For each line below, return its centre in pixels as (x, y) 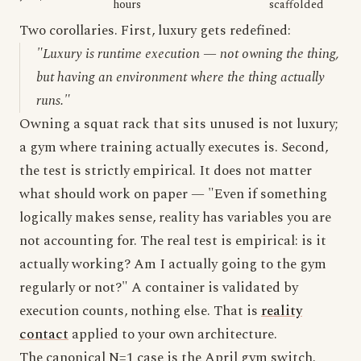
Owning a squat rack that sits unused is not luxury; (179, 124)
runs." (53, 101)
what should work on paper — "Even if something (173, 194)
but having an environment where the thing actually (180, 77)
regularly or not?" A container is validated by (159, 288)
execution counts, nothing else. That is (140, 311)
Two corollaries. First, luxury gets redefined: (155, 31)
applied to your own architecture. (173, 334)
